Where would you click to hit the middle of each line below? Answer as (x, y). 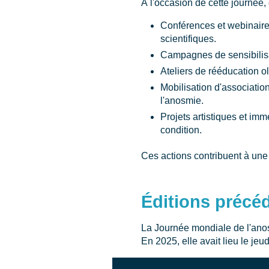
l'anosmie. (182, 101)
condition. (181, 130)
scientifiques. (188, 39)
